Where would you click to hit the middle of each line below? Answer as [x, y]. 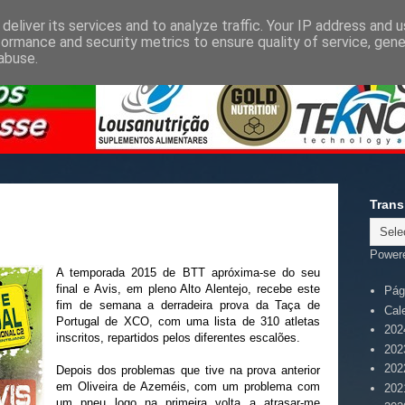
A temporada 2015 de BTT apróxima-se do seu [188, 273]
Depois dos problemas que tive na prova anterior [188, 370]
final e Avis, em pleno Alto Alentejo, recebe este [188, 289]
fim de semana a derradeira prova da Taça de [188, 305]
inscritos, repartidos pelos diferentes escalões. [178, 338]
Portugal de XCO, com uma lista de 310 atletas [188, 321]
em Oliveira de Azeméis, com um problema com [188, 386]
